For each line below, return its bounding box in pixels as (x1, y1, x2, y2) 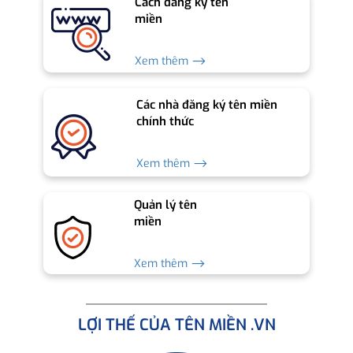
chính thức (136, 113, 195, 130)
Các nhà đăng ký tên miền (136, 97, 278, 113)
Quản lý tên (134, 197, 198, 214)
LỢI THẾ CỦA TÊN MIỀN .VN (77, 314, 276, 336)
